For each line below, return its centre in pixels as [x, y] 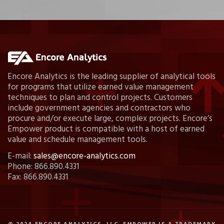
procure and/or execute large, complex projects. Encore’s [110, 118]
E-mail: [20, 156]
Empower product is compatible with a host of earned [106, 129]
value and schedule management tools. [77, 139]
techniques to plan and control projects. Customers [100, 97]
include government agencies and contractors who [99, 108]
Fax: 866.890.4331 [38, 177]
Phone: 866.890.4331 [43, 166]
